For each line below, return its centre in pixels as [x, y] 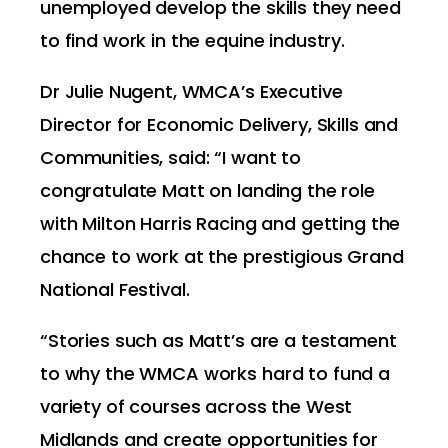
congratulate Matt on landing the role [207, 190]
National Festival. [115, 289]
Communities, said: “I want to [170, 157]
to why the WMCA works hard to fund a [215, 373]
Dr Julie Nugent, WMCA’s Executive [191, 91]
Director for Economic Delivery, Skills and [219, 124]
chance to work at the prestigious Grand [222, 256]
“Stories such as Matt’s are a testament [218, 340]
